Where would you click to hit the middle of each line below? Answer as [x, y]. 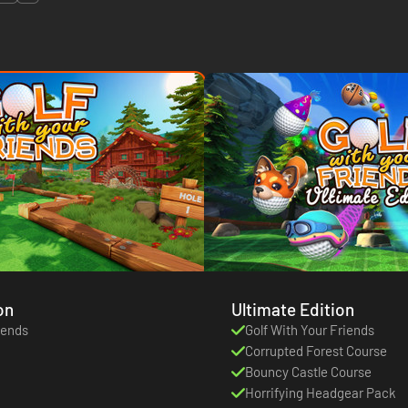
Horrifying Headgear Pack [321, 392]
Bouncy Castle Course [308, 371]
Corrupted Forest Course [316, 350]
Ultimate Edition [293, 309]
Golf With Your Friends [310, 329]
